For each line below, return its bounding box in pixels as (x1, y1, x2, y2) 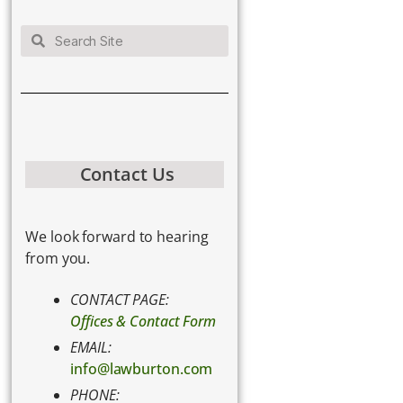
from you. (25, 248, 91, 269)
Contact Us (79, 162, 175, 187)
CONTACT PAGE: (70, 290, 169, 310)
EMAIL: (70, 337, 112, 358)
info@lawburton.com (70, 359, 213, 380)
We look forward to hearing (25, 227, 209, 247)
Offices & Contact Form (70, 311, 216, 332)
